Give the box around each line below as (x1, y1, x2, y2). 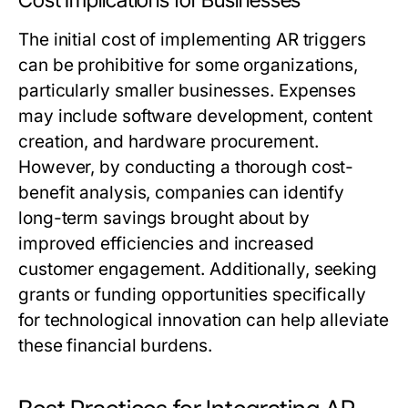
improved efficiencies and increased (18, 233, 314, 255)
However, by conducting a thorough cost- (18, 157, 354, 178)
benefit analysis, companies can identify (18, 182, 345, 204)
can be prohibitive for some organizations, (18, 55, 359, 76)
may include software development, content (18, 106, 373, 127)
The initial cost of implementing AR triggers (18, 29, 366, 51)
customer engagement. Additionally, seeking (18, 259, 378, 280)
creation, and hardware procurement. (18, 131, 319, 153)
